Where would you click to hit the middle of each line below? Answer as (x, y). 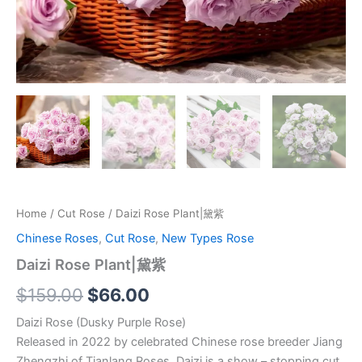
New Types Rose (208, 238)
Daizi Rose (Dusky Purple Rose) (101, 323)
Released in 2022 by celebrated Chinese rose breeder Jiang (179, 342)
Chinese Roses (57, 238)
